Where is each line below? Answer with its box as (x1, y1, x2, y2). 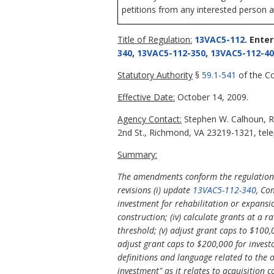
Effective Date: (117, 91, 175, 103)
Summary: (117, 148, 157, 160)
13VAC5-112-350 (137, 46, 206, 59)
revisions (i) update (117, 183, 193, 196)
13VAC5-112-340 (193, 183, 256, 196)
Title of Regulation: (117, 33, 192, 45)
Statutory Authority (117, 68, 193, 81)
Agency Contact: (117, 113, 182, 125)
